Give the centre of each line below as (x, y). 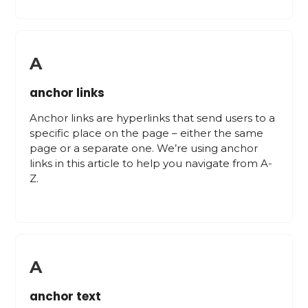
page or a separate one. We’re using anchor (144, 148)
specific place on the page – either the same (147, 133)
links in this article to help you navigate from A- (151, 163)
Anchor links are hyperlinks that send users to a (153, 118)
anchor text (66, 296)
